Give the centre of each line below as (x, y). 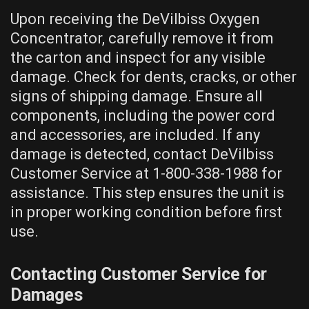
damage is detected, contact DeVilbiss (142, 154)
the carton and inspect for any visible (138, 57)
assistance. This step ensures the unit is (147, 192)
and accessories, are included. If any (135, 134)
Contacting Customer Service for (139, 274)
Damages (47, 295)
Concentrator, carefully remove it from (142, 38)
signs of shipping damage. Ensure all (137, 96)
